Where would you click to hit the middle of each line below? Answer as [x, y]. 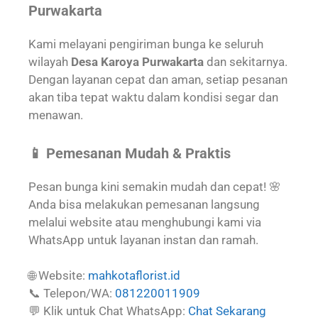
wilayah [50, 62]
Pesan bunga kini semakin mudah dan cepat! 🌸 [155, 186]
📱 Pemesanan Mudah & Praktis [130, 153]
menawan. [56, 115]
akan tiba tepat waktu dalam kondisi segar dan [153, 97]
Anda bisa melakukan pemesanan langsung [144, 204]
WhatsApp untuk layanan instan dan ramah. [143, 240]
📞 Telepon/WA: [70, 293]
